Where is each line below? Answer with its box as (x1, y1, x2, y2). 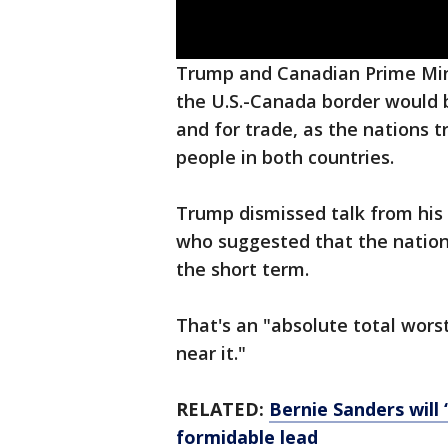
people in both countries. (176, 145, 394, 170)
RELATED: (176, 397, 269, 422)
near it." (176, 341, 246, 366)
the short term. (176, 257, 309, 282)
